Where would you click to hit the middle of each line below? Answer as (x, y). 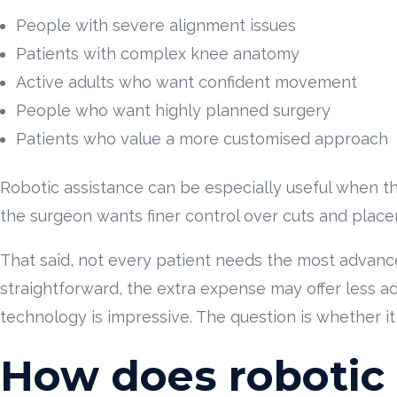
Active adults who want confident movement (187, 82)
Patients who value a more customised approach (202, 138)
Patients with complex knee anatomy (158, 53)
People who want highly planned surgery (173, 110)
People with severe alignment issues (156, 25)
